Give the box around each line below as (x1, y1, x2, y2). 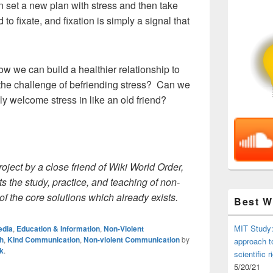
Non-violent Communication (83, 234, 180, 245)
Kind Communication (7, 234, 80, 245)
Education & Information (16, 223, 100, 234)
